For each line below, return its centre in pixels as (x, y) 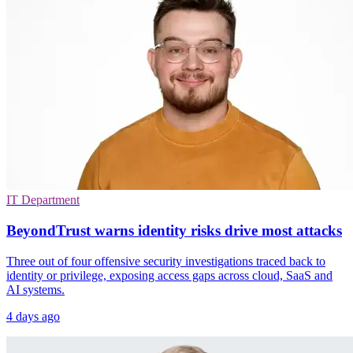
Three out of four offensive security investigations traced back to (166, 261)
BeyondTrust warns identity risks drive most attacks (174, 231)
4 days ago (33, 316)
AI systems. (35, 289)
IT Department (43, 200)
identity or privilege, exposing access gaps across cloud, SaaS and (169, 275)
